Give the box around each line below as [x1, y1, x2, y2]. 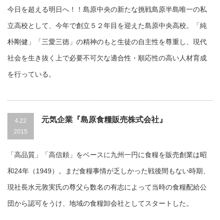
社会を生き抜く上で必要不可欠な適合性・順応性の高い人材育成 [7, 54, 207, 62]
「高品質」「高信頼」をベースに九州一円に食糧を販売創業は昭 [7, 151, 207, 159]
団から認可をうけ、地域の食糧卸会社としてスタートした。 [7, 199, 193, 207]
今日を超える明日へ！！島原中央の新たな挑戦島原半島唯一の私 [7, 5, 207, 13]
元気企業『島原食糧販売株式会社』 [41, 115, 167, 124]
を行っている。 [7, 70, 55, 78]
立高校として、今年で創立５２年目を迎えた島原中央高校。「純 [7, 22, 207, 29]
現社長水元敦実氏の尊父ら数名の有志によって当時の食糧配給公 [7, 183, 207, 191]
